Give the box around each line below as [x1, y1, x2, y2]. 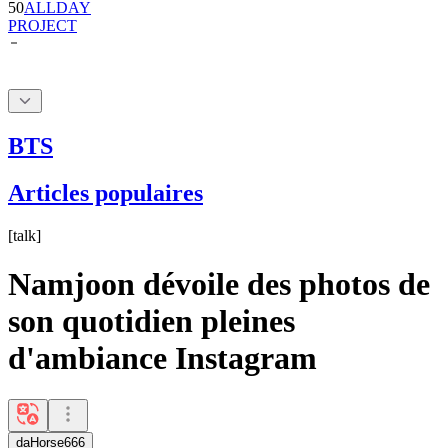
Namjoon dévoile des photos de [8, 266, 430, 303]
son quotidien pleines [8, 303, 295, 340]
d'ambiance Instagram [8, 340, 317, 377]
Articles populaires [8, 179, 203, 206]
